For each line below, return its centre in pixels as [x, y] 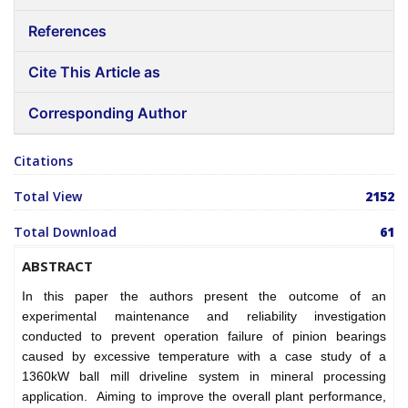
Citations [43, 161]
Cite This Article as [94, 72]
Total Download [65, 232]
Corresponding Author [107, 113]
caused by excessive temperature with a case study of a [204, 357]
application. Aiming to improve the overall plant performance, [204, 397]
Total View [48, 197]
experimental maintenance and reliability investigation [204, 316]
